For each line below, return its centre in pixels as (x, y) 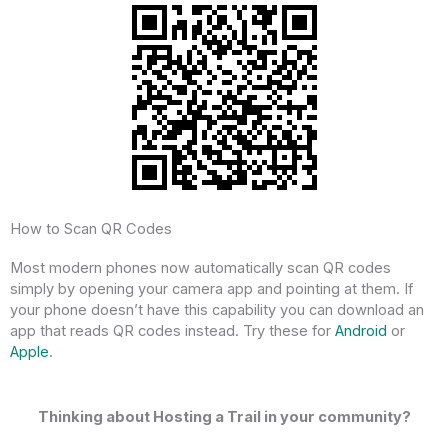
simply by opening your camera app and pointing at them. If (211, 289)
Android (361, 331)
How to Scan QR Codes (91, 229)
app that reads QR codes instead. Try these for (172, 331)
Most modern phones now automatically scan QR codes (200, 268)
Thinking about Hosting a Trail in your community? (224, 416)
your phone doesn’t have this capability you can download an (217, 310)
